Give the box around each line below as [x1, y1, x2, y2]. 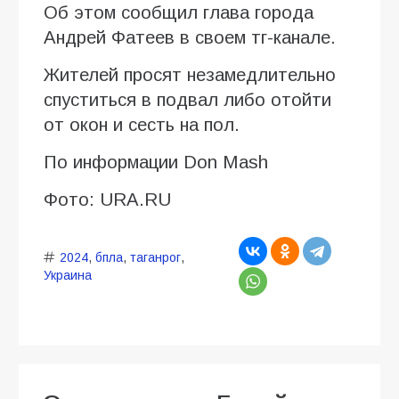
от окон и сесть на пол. [44, 114, 240, 134]
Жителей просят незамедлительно [44, 64, 336, 85]
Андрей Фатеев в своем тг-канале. [44, 27, 336, 47]
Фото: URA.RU [44, 189, 171, 209]
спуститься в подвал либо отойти [44, 89, 331, 110]
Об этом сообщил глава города [44, 2, 313, 22]
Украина [44, 267, 92, 282]
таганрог [129, 249, 181, 265]
